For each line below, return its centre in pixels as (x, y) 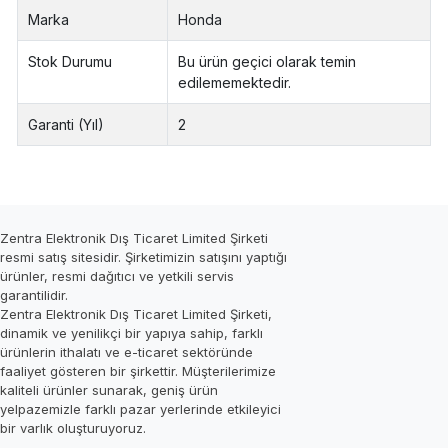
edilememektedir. (235, 83)
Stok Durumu (70, 62)
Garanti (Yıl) (66, 125)
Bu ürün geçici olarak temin (267, 62)
